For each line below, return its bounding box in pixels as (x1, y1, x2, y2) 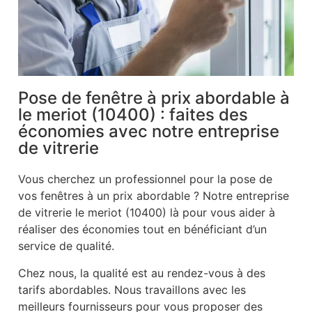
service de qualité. (18, 239, 114, 253)
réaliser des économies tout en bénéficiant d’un (18, 222, 267, 237)
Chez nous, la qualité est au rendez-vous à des (18, 265, 265, 280)
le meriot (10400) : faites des (18, 104, 248, 125)
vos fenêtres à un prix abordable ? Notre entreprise (18, 189, 289, 203)
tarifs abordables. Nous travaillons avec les (18, 282, 246, 297)
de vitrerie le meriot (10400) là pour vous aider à (18, 205, 275, 220)
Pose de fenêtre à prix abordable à (18, 88, 290, 109)
